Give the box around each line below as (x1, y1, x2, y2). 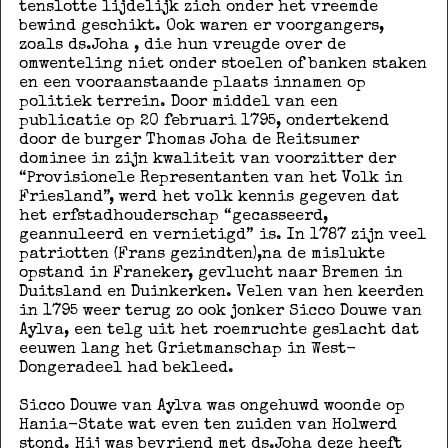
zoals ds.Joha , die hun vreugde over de (18, 37, 346, 54)
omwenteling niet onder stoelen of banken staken (18, 56, 427, 73)
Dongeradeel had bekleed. (18, 360, 234, 377)
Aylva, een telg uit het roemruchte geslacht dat (18, 322, 419, 339)
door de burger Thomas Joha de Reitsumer (18, 132, 359, 149)
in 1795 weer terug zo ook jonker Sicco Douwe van (18, 303, 422, 320)
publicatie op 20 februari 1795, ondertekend (18, 113, 389, 130)
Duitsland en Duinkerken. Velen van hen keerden (18, 284, 424, 301)
